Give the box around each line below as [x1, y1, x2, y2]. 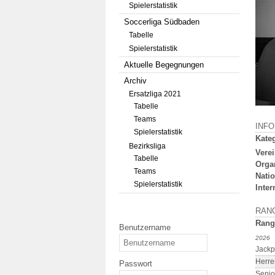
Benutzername [119, 223, 171, 232]
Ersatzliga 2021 [129, 90, 181, 98]
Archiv [124, 76, 147, 85]
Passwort [119, 259, 152, 268]
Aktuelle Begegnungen [124, 60, 204, 69]
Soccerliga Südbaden [124, 17, 199, 26]
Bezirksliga [129, 142, 166, 150]
